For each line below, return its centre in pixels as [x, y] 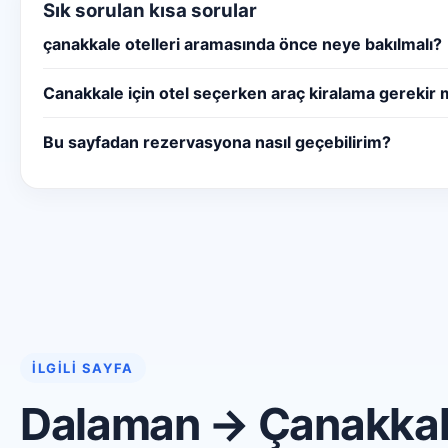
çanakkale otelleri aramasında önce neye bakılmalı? [242, 43]
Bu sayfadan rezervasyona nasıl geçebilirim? [217, 141]
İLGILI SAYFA [83, 367]
